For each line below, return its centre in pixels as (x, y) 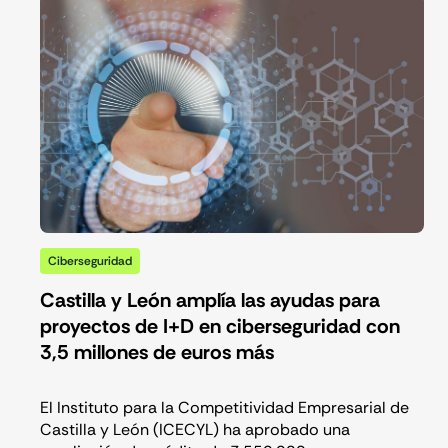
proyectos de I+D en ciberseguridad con (220, 326)
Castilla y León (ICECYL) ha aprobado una (195, 430)
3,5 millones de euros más (159, 352)
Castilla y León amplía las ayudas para (210, 300)
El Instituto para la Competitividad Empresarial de (224, 408)
